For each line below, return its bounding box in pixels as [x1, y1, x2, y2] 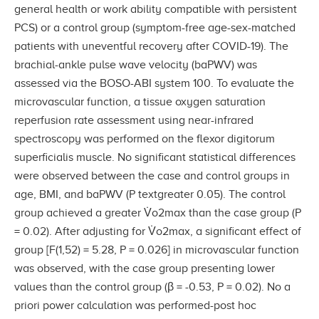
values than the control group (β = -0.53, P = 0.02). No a [14, 280, 291, 293]
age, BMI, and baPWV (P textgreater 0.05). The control [14, 187, 286, 201]
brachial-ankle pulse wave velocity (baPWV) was [14, 58, 257, 71]
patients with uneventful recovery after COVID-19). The [14, 39, 288, 53]
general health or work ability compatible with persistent [14, 2, 297, 16]
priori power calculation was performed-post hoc [14, 298, 256, 312]
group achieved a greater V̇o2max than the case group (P [14, 206, 301, 219]
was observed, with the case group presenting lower [14, 261, 275, 275]
